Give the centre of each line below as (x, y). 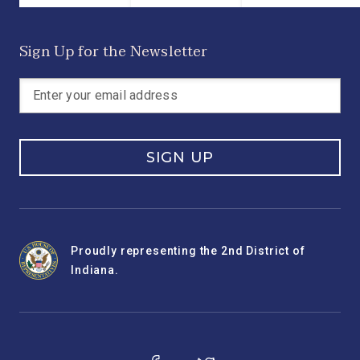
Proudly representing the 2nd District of (188, 251)
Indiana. (95, 270)
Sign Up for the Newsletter (114, 52)
